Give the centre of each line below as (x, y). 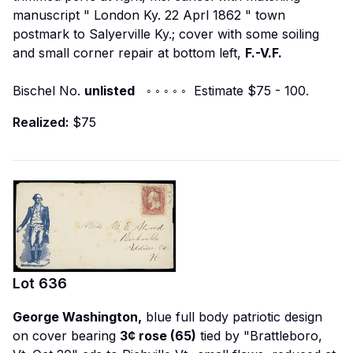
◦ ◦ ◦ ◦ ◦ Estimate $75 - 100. (222, 90)
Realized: (41, 122)
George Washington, (77, 317)
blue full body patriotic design (232, 317)
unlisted (110, 90)
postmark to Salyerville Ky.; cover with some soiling (166, 33)
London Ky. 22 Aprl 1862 (167, 15)
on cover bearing (66, 336)
